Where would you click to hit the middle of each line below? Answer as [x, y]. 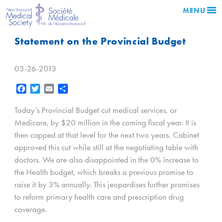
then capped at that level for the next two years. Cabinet [107, 135]
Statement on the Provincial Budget [100, 41]
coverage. [31, 209]
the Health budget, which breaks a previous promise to [104, 172]
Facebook [41, 89]
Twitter [50, 89]
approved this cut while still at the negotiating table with [106, 147]
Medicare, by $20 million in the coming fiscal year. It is [105, 123]
